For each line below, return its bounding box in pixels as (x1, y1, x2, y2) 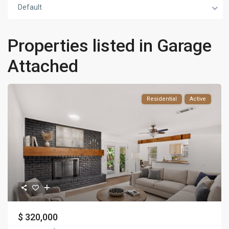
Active (189, 96, 206, 103)
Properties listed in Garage (8, 35, 212, 56)
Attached (8, 56, 79, 77)
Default (18, 3, 42, 12)
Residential (146, 96, 177, 103)
